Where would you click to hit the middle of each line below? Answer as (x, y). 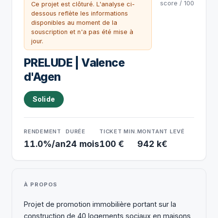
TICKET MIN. (118, 131)
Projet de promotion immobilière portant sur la (100, 204)
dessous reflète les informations (79, 13)
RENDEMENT (43, 131)
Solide (44, 99)
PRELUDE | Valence (74, 63)
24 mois (82, 144)
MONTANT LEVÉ (161, 131)
